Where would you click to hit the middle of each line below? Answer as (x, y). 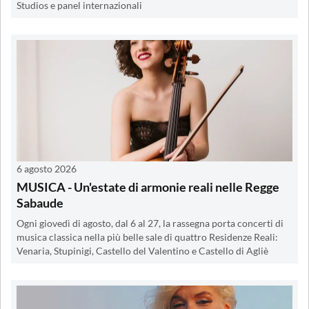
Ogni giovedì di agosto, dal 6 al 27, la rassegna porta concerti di (150, 223)
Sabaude (40, 202)
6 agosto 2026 (47, 168)
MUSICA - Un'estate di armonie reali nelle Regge (148, 187)
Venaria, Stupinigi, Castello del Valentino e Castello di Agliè (142, 251)
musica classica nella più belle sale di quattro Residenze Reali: (147, 237)
